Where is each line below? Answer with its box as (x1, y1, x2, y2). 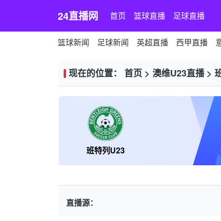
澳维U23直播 (152, 67, 204, 79)
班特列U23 (86, 145, 125, 156)
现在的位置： (69, 67, 124, 79)
